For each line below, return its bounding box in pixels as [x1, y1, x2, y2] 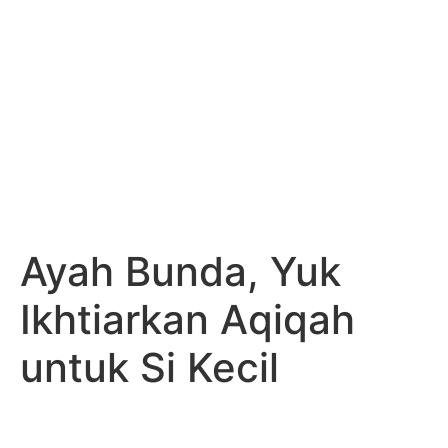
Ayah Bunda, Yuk [20, 247, 341, 296]
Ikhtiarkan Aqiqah [20, 295, 355, 344]
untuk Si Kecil [20, 343, 279, 392]
